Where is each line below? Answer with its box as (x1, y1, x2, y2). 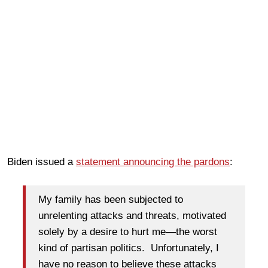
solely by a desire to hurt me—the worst (38, 226, 217, 238)
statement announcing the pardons (76, 156, 230, 167)
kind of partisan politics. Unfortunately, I (38, 242, 219, 254)
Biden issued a (7, 156, 76, 167)
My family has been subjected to (38, 194, 183, 206)
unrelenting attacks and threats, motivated (38, 210, 226, 222)
